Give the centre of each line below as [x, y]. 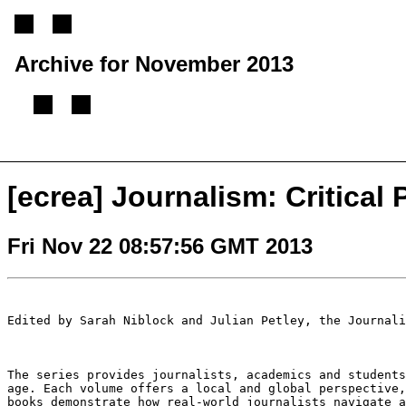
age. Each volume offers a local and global [163, 388]
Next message [184, 153]
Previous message [71, 153]
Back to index [281, 153]
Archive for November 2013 [154, 63]
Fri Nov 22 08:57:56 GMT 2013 [160, 246]
